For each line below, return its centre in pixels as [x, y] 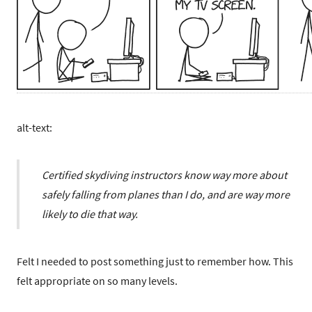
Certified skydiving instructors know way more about [164, 175]
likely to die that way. [90, 214]
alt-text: [34, 128]
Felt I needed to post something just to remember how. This [155, 262]
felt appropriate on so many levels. [97, 281]
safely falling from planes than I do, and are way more [166, 195]
